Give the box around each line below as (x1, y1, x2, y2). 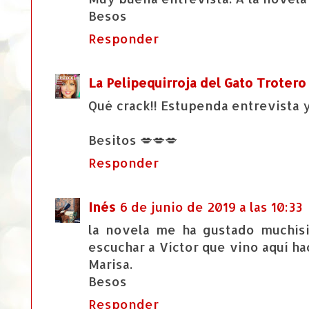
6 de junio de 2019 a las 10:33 (120, 199, 302, 215)
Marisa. (88, 256, 132, 272)
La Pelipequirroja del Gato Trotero (88, 74, 306, 91)
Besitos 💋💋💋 (88, 132, 177, 148)
